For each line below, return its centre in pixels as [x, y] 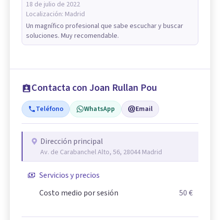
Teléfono [50, 109]
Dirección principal [72, 141]
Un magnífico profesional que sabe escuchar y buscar [105, 26]
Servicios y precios [69, 175]
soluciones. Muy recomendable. [72, 36]
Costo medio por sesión [79, 193]
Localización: [45, 14]
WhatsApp [99, 109]
